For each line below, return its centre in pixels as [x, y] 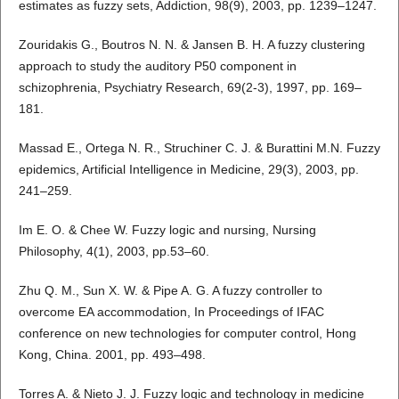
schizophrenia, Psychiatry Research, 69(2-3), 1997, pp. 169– [190, 88]
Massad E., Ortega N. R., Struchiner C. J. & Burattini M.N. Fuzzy [199, 148]
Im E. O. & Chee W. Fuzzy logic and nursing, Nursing [167, 230]
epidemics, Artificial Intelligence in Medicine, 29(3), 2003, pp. [188, 170]
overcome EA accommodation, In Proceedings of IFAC [171, 312]
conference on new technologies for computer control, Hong [187, 334]
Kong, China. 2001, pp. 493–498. [112, 355]
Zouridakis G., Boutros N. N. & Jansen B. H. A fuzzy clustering [191, 45]
